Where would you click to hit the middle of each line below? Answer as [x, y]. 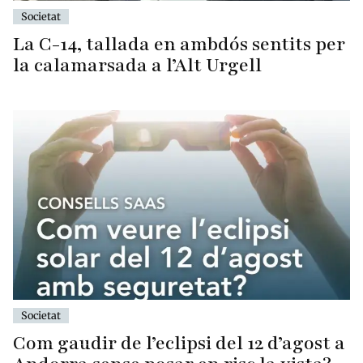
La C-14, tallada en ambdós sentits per [179, 45]
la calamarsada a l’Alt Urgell [137, 66]
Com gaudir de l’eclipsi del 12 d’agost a [179, 344]
